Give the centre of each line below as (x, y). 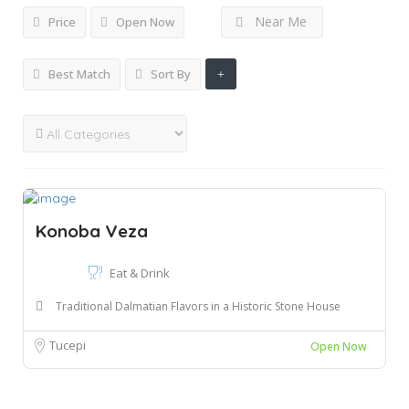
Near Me (280, 21)
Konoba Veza (92, 231)
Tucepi (68, 346)
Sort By (169, 74)
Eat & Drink (140, 273)
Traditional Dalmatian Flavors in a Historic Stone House (198, 307)
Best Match (78, 74)
